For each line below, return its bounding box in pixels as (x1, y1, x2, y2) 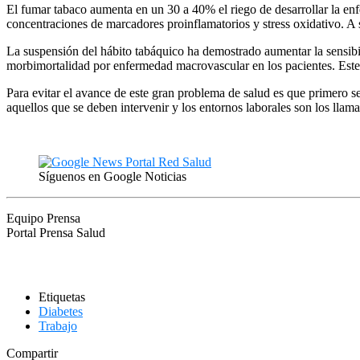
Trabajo (39, 318, 77, 333)
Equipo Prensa (6, 211, 80, 225)
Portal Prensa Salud (6, 225, 105, 239)
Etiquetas (39, 289, 85, 304)
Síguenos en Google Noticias (39, 169, 186, 183)
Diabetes (39, 304, 83, 318)
